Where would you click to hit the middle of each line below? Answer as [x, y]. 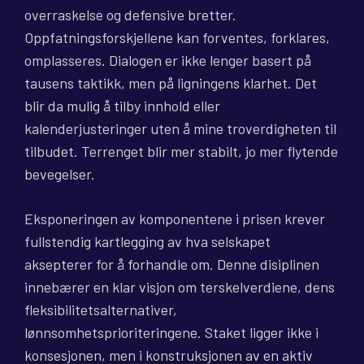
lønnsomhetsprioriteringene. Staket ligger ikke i [171, 333]
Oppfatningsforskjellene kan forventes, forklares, [177, 38]
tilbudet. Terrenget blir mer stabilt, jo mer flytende [181, 152]
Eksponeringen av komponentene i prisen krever [175, 219]
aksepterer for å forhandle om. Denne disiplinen [172, 264]
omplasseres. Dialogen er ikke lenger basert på [168, 61]
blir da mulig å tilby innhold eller [122, 106]
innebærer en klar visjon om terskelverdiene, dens [180, 287]
